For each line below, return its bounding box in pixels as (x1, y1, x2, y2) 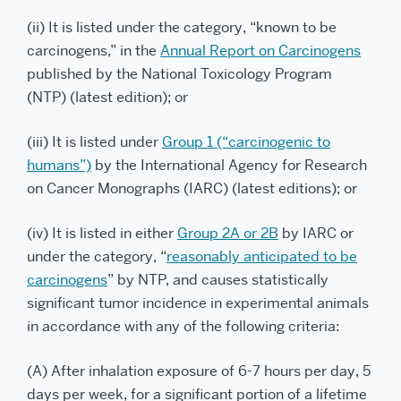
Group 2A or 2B (177, 224, 278, 243)
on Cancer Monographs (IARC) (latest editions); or (27, 179, 357, 198)
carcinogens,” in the (27, 41, 160, 60)
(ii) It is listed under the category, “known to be (27, 18, 337, 37)
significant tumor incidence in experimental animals (27, 294, 369, 312)
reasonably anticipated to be (166, 247, 357, 266)
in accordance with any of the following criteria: (27, 317, 339, 336)
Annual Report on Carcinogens (160, 41, 361, 60)
